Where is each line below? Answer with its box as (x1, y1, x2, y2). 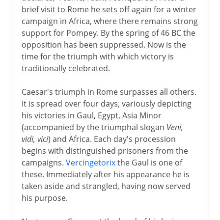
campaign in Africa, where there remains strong (21, 15, 198, 27)
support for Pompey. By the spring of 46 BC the (21, 27, 195, 38)
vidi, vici (21, 133, 48, 144)
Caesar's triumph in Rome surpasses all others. (21, 86, 196, 97)
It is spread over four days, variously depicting (21, 98, 192, 109)
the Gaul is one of (115, 157, 182, 168)
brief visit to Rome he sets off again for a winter (21, 3, 196, 15)
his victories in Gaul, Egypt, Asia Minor (21, 110, 162, 121)
